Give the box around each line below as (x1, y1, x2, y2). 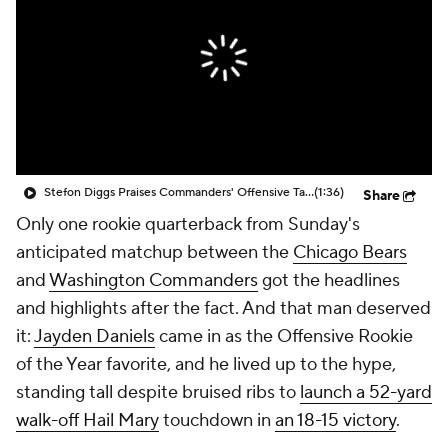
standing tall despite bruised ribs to (16, 381, 300, 404)
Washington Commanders (49, 269, 258, 292)
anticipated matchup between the (16, 241, 293, 264)
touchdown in (159, 409, 275, 432)
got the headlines (258, 269, 400, 292)
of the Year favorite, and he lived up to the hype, (16, 353, 396, 376)
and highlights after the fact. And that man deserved (16, 297, 431, 320)
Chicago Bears (293, 241, 407, 264)
